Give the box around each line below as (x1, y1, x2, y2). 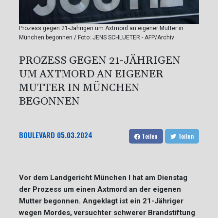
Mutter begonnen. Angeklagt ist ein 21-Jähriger (19, 196, 183, 205)
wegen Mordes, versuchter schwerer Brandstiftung (19, 208, 195, 217)
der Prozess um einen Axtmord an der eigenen (19, 184, 181, 194)
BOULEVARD (19, 129, 55, 140)
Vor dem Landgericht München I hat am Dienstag (19, 173, 187, 182)
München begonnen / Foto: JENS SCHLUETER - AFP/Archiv (19, 34, 174, 41)
